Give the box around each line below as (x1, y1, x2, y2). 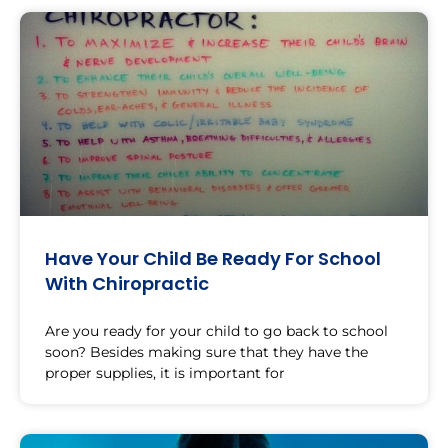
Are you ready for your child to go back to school (45, 321, 388, 340)
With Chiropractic (45, 270, 209, 296)
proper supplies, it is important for (45, 363, 285, 382)
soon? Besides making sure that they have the (45, 342, 368, 361)
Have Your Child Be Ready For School (45, 245, 381, 271)
